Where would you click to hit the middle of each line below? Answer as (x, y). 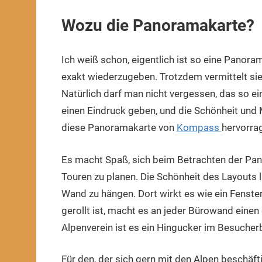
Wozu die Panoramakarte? (158, 25)
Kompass (199, 128)
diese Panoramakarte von (119, 128)
